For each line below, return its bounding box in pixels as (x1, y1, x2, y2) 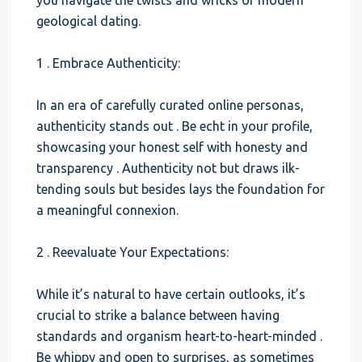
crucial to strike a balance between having (36, 308, 280, 322)
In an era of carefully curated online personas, (36, 98, 304, 112)
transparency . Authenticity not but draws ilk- (36, 161, 300, 175)
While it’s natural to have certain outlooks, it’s (36, 287, 305, 301)
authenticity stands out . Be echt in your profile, (36, 119, 313, 133)
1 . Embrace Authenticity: (36, 56, 180, 70)
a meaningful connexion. (36, 203, 179, 217)
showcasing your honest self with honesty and (36, 140, 308, 154)
